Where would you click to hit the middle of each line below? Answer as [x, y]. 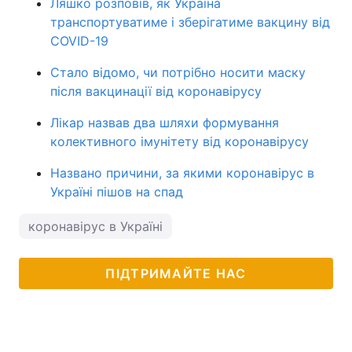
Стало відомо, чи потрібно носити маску [178, 72]
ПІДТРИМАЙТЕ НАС [176, 273]
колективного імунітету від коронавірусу [180, 141]
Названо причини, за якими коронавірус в [182, 173]
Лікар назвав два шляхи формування [165, 123]
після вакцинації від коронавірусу [156, 91]
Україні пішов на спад [117, 192]
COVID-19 [79, 41]
